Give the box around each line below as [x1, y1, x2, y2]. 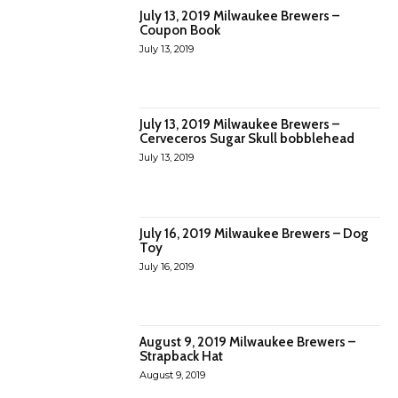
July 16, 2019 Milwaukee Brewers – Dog [139, 225, 370, 242]
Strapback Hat [139, 347, 224, 364]
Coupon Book [139, 21, 221, 38]
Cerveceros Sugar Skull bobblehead [139, 131, 355, 147]
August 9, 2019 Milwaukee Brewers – [139, 333, 356, 350]
